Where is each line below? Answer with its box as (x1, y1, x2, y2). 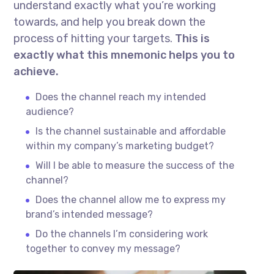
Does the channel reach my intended (35, 91, 207, 103)
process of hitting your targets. (13, 31, 173, 45)
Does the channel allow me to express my (35, 193, 226, 206)
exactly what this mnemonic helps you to (13, 48, 235, 62)
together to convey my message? (26, 242, 181, 254)
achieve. (13, 64, 59, 78)
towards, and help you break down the (13, 15, 206, 29)
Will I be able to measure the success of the (35, 159, 235, 171)
